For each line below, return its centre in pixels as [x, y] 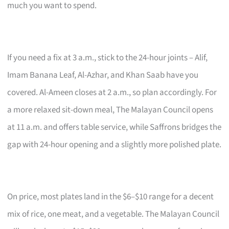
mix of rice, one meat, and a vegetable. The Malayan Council [113, 214]
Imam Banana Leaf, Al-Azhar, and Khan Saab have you [103, 75]
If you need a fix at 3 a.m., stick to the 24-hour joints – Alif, [108, 58]
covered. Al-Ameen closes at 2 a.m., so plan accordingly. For [112, 92]
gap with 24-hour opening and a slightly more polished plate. [114, 144]
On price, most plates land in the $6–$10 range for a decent [111, 197]
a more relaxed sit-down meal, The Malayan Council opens [110, 110]
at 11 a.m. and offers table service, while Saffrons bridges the [114, 127]
